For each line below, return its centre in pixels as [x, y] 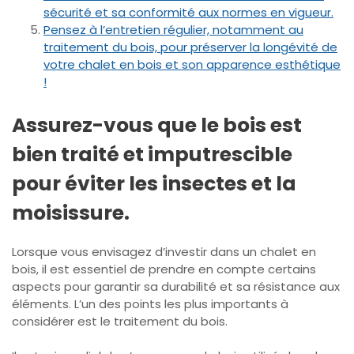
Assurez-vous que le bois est [157, 125]
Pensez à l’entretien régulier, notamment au [173, 29]
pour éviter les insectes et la [154, 183]
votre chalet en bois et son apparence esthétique [192, 64]
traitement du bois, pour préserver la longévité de [190, 47]
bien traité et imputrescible [152, 154]
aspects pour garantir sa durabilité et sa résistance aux [176, 286]
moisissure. [71, 213]
